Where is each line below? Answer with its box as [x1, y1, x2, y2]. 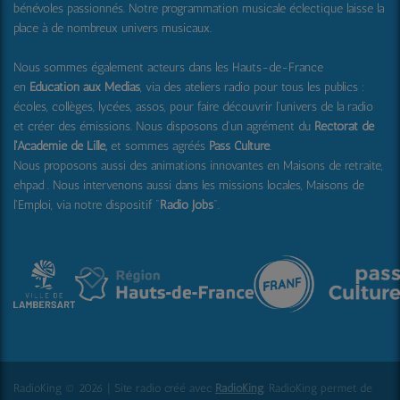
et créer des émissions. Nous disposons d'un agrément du [13, 119, 314, 135]
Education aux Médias [29, 79, 140, 96]
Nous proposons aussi [13, 158, 129, 174]
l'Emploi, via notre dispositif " [13, 197, 160, 213]
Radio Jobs [160, 197, 213, 213]
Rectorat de [314, 119, 374, 135]
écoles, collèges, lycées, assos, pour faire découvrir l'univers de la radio [13, 99, 373, 115]
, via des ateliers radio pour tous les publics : [140, 79, 365, 96]
